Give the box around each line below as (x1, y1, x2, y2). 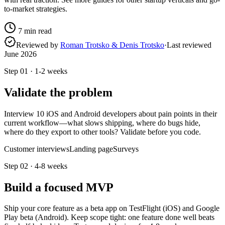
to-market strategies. (4, 4, 67, 13)
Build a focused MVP (4, 180, 114, 194)
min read (22, 26, 52, 35)
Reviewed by (16, 40, 58, 49)
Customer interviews (4, 144, 69, 153)
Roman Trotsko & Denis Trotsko (60, 40, 164, 49)
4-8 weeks (35, 161, 67, 170)
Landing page (69, 144, 113, 153)
